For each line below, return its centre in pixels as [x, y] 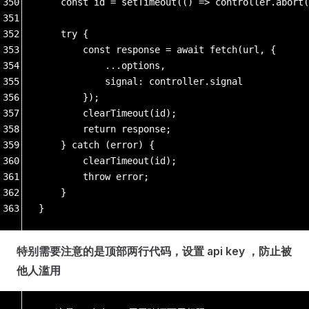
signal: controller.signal [141, 81]
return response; [105, 129]
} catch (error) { [97, 144]
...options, [102, 65]
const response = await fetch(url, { [157, 49]
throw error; [94, 176]
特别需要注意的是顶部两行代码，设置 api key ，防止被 [154, 251]
